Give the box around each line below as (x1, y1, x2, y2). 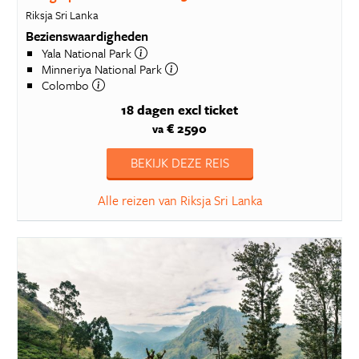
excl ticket (178, 100, 238, 119)
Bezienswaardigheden (25, 26, 148, 46)
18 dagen (121, 100, 175, 119)
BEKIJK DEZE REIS (130, 153, 229, 172)
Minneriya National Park (41, 59, 165, 78)
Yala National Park (41, 43, 135, 62)
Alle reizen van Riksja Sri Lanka (97, 191, 262, 210)
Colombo (41, 75, 92, 94)
